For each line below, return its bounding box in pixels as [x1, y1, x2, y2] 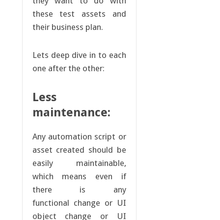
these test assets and [32, 9, 126, 19]
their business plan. [32, 22, 103, 32]
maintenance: [32, 106, 110, 120]
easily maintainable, [32, 158, 126, 168]
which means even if [32, 171, 126, 182]
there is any [32, 185, 126, 195]
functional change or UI [32, 198, 126, 208]
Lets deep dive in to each [32, 50, 126, 60]
